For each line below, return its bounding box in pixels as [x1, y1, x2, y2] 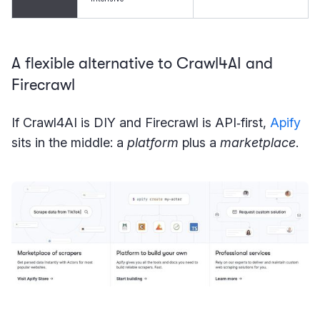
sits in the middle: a [11, 134, 127, 150]
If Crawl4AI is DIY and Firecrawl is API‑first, [11, 114, 270, 130]
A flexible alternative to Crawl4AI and [11, 54, 273, 72]
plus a [179, 134, 220, 150]
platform [127, 134, 179, 150]
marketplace [220, 134, 296, 150]
